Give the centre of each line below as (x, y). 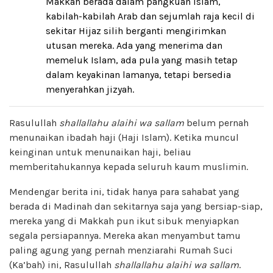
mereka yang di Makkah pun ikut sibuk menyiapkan (124, 221)
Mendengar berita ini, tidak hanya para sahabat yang (124, 191)
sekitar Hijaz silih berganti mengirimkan (136, 30)
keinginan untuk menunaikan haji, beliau (100, 152)
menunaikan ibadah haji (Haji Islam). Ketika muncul (124, 137)
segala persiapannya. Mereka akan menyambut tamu (125, 235)
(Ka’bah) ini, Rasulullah (62, 264)
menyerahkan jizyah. (90, 89)
